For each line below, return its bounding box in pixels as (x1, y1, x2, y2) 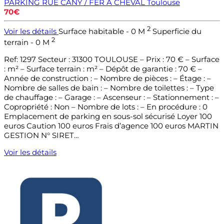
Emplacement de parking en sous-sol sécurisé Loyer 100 (4, 111, 212, 121)
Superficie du (152, 26, 201, 36)
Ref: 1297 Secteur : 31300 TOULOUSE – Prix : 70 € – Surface (4, 54, 219, 64)
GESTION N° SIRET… (4, 130, 79, 140)
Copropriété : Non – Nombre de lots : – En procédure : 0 (4, 102, 207, 112)
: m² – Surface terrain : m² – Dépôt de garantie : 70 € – (4, 64, 202, 74)
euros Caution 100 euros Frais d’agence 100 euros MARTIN (4, 121, 218, 131)
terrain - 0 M (4, 37, 51, 47)
